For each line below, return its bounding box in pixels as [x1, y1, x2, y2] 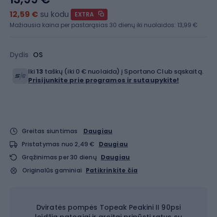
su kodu [40, 9, 69, 20]
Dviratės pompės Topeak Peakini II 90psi [36, 202, 181, 212]
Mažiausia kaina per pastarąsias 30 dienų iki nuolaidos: [10, 21, 177, 29]
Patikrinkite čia [86, 166, 138, 174]
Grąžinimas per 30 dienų [22, 153, 97, 161]
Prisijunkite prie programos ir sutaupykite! [28, 76, 179, 85]
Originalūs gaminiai [22, 166, 82, 174]
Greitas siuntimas [22, 127, 78, 135]
